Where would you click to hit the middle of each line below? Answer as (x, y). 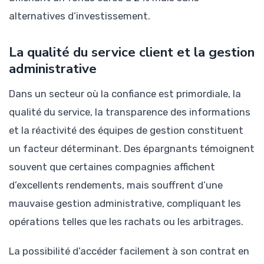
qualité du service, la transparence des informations (130, 112)
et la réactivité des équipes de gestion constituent (126, 130)
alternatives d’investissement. (80, 16)
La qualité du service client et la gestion (132, 52)
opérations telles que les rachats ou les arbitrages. (126, 221)
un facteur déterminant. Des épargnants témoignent (132, 148)
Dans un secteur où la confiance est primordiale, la (125, 93)
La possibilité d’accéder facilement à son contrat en (129, 251)
